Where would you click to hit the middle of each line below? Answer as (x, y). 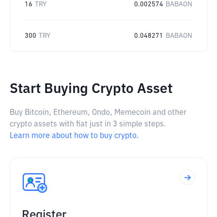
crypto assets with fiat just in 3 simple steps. (88, 124)
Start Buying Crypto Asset (91, 89)
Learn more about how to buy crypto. (74, 136)
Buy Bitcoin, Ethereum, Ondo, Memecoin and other (98, 113)
